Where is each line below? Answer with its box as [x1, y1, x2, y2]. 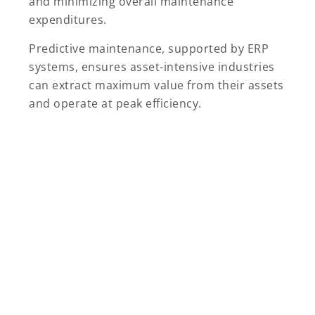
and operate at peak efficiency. [29, 95, 202, 111]
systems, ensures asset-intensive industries [29, 58, 275, 75]
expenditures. [29, 11, 107, 27]
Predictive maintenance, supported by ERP [29, 40, 269, 56]
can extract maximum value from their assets [29, 77, 284, 93]
